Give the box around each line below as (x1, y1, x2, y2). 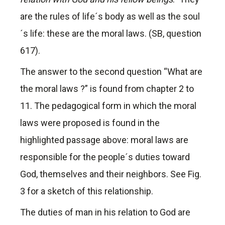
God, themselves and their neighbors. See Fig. (20, 169, 201, 180)
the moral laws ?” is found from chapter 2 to (20, 83, 194, 94)
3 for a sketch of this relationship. (20, 186, 153, 197)
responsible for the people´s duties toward (20, 152, 190, 163)
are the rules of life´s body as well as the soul (20, 11, 200, 22)
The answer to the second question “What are (20, 66, 202, 77)
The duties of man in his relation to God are (20, 207, 190, 218)
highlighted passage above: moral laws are (20, 135, 188, 146)
